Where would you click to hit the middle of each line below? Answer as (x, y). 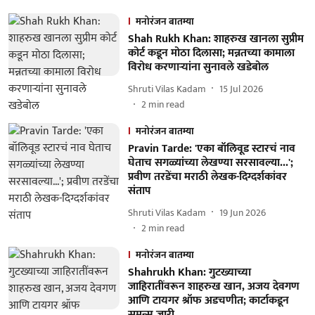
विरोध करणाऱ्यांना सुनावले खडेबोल (198, 67)
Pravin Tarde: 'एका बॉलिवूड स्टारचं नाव (211, 149)
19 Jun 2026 (242, 212)
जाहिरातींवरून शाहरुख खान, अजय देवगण (213, 287)
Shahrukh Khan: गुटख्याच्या (189, 272)
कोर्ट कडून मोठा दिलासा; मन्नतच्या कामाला (211, 53)
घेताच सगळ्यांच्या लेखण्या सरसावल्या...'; (210, 163)
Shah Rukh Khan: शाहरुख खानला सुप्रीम (216, 39)
